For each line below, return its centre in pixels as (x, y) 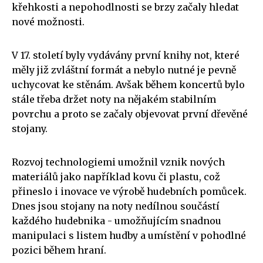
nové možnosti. (48, 21)
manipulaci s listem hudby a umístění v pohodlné (129, 235)
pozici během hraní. (59, 250)
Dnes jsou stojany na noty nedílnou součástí (116, 206)
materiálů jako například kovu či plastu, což (116, 176)
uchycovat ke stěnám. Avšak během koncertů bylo (128, 84)
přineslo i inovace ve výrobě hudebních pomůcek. (129, 191)
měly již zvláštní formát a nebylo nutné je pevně (124, 70)
